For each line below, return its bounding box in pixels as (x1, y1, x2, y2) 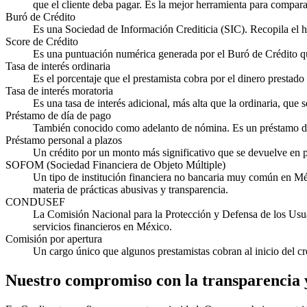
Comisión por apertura (5, 232, 102, 245)
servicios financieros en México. (33, 220, 172, 232)
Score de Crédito (5, 35, 78, 47)
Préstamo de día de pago (5, 109, 111, 121)
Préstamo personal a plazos (5, 134, 122, 146)
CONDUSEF (5, 195, 65, 208)
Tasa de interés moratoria (5, 84, 113, 97)
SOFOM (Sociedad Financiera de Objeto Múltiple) (5, 158, 225, 171)
